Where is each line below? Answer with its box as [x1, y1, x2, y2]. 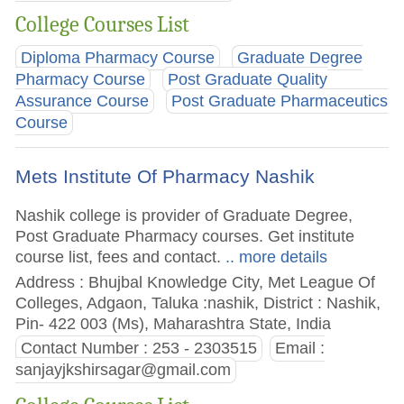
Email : [274, 339, 325, 358]
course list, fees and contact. [15, 246, 222, 266]
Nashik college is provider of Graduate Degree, [15, 205, 353, 225]
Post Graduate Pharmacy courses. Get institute [15, 225, 355, 245]
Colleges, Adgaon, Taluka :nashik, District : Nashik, [15, 292, 381, 312]
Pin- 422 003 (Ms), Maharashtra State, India [15, 313, 332, 333]
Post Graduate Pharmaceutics [171, 92, 389, 111]
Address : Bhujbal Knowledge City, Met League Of [15, 271, 376, 291]
